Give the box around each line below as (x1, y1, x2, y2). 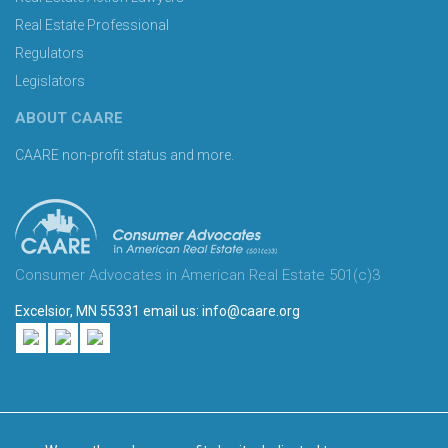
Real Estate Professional (15, 16, 169, 33)
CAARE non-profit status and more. (15, 146, 237, 163)
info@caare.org (202, 302, 300, 319)
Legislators (15, 72, 85, 89)
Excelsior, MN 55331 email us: (15, 302, 202, 319)
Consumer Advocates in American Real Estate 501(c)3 (15, 265, 380, 284)
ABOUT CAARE (15, 108, 123, 127)
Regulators (15, 44, 84, 61)
